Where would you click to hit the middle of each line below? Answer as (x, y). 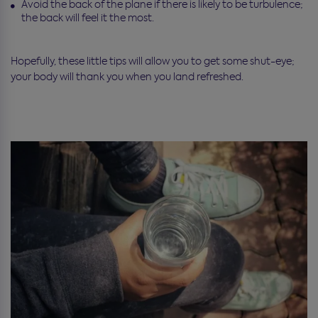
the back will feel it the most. (88, 17)
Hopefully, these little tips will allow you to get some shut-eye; (153, 61)
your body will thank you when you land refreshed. (127, 76)
